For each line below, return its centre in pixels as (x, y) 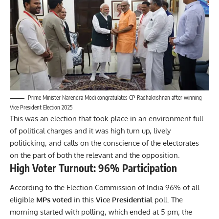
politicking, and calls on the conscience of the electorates (104, 143)
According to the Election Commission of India (87, 187)
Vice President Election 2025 (41, 108)
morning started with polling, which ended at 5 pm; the (101, 212)
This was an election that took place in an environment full (107, 119)
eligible (23, 199)
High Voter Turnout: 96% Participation (93, 168)
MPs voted (54, 199)
